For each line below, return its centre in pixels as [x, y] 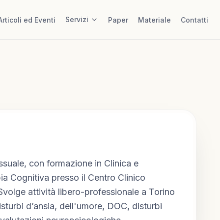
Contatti [194, 20]
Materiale [154, 20]
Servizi [77, 19]
